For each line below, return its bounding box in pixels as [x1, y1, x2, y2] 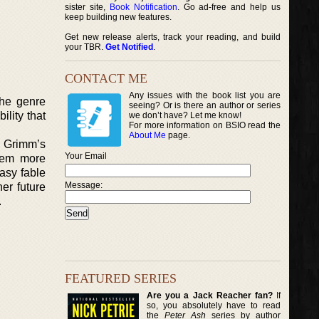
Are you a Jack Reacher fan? [147, 290, 273, 300]
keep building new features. [65, 12, 172, 22]
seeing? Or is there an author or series [129, 100, 281, 110]
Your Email [65, 151, 107, 161]
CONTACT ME [65, 71, 147, 85]
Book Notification [109, 2, 177, 12]
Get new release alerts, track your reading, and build [65, 32, 281, 42]
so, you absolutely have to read [147, 300, 281, 310]
